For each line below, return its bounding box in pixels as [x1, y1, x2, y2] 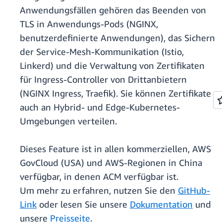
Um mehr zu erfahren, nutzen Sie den [20, 185, 178, 196]
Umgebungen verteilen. [20, 115, 117, 127]
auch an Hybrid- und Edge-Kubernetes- [20, 102, 180, 113]
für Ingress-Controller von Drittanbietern [20, 74, 187, 85]
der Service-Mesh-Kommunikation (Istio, [20, 46, 184, 57]
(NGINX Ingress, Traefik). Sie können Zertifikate [20, 88, 211, 99]
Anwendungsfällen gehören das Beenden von [20, 4, 206, 16]
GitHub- [178, 185, 210, 196]
